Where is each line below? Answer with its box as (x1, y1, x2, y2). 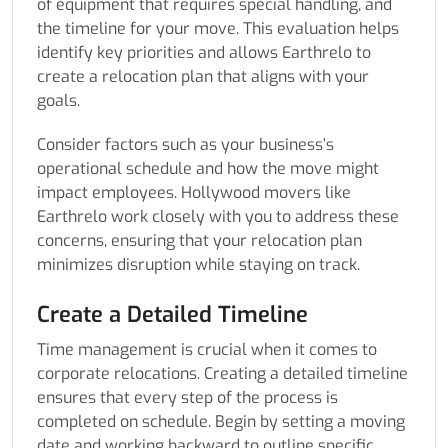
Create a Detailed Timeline (37, 300, 308, 330)
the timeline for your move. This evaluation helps (37, 18, 399, 40)
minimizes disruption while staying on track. (37, 254, 360, 276)
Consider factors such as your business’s (37, 134, 334, 156)
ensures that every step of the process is (37, 387, 338, 409)
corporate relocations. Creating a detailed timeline (37, 363, 408, 385)
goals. (37, 90, 80, 112)
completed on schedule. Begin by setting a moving (37, 411, 405, 433)
